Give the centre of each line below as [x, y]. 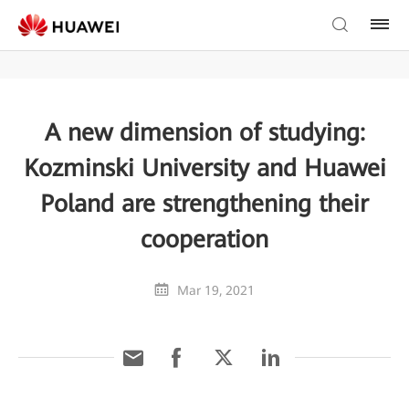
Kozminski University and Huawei [204, 168]
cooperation [204, 239]
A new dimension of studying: [204, 132]
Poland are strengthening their [204, 204]
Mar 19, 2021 [216, 290]
